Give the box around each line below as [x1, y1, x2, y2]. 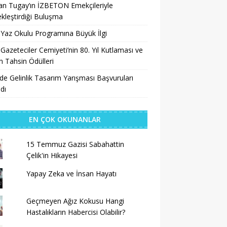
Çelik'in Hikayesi [26, 150, 78, 160]
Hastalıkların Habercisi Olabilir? [26, 207, 125, 217]
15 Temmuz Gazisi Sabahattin [26, 139, 124, 149]
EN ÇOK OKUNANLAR [28, 115, 101, 124]
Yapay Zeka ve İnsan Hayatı [26, 169, 117, 178]
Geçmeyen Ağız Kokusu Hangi [26, 196, 124, 206]
